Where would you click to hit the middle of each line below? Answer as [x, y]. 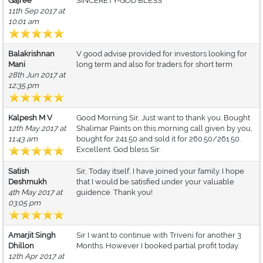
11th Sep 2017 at [36, 11]
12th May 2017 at [37, 129]
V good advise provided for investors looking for [162, 54]
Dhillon [21, 246]
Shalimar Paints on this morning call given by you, [164, 129]
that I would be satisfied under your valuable [155, 182]
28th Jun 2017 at [37, 75]
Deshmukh [28, 182]
